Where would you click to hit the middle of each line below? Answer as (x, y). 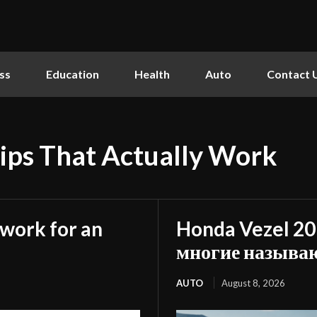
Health (152, 74)
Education (73, 74)
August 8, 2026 (253, 283)
